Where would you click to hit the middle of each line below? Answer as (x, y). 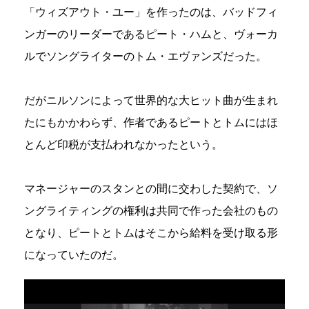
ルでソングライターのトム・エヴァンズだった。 (146, 57)
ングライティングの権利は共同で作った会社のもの (151, 211)
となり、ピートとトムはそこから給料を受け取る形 (151, 233)
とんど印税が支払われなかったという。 (123, 145)
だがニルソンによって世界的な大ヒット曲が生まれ (151, 101)
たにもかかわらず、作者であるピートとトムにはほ (151, 123)
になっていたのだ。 (74, 255)
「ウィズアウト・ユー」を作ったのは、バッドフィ (151, 12)
